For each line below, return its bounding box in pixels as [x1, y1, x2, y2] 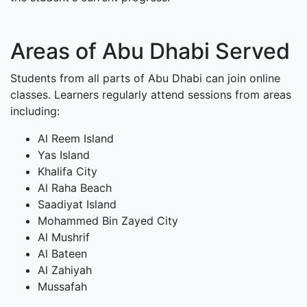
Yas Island [38, 148, 90, 162]
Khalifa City [38, 164, 97, 179]
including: [10, 104, 60, 119]
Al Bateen [38, 247, 87, 261]
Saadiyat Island [38, 197, 116, 212]
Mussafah [38, 280, 87, 294]
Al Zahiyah [38, 263, 92, 278]
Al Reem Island [38, 132, 114, 146]
